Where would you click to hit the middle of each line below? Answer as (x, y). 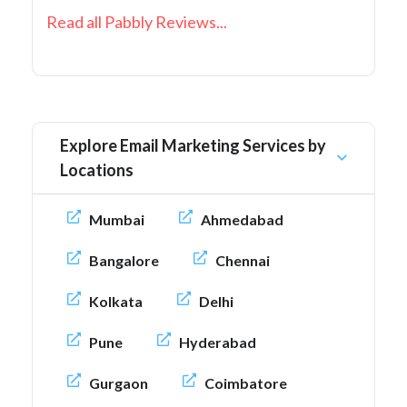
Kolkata (116, 302)
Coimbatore (246, 383)
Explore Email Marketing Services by (193, 146)
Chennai (243, 261)
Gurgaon (119, 383)
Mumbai (117, 220)
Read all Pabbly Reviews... (137, 22)
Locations (97, 170)
